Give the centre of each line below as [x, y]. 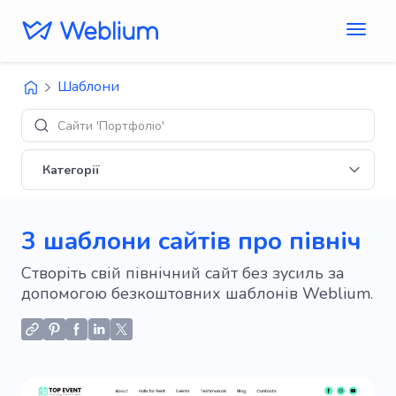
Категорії [71, 170]
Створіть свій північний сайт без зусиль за [183, 273]
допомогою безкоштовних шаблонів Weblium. [197, 293]
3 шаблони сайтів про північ [191, 241]
